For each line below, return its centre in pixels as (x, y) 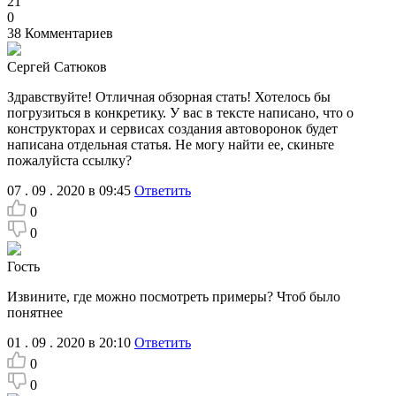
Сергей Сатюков (57, 67)
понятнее (35, 313)
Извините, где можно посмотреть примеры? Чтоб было (174, 297)
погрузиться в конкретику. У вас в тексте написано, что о (180, 113)
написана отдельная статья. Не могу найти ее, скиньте (171, 145)
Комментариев (69, 34)
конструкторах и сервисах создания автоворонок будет (172, 129)
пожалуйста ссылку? (69, 161)
